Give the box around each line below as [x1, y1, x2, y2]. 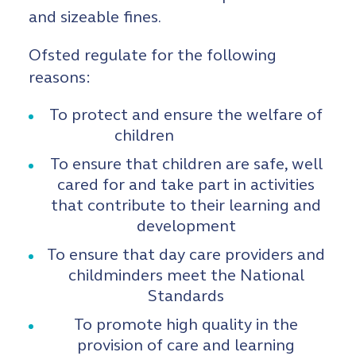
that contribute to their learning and [51, 195, 321, 215]
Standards [148, 286, 224, 306]
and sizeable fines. [29, 7, 161, 27]
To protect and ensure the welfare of [49, 105, 323, 125]
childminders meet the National [68, 265, 304, 285]
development [136, 216, 236, 236]
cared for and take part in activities [57, 175, 315, 195]
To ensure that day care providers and [47, 245, 325, 265]
